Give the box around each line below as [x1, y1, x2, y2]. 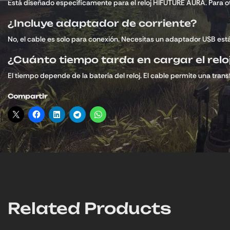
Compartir [8, 92, 47, 100]
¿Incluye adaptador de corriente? [8, 17, 197, 29]
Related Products [8, 198, 171, 218]
